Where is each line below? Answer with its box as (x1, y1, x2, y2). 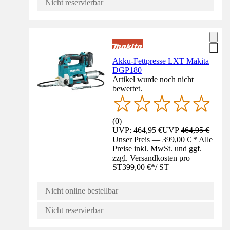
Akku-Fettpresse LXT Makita (112, 56, 209, 66)
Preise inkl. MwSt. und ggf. (112, 144, 202, 153)
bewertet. (112, 84, 143, 93)
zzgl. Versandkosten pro (112, 153, 190, 162)
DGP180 (112, 66, 142, 75)
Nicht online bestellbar (45, 186, 118, 195)
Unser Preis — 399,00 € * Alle (112, 135, 213, 144)
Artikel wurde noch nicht (112, 75, 194, 84)
